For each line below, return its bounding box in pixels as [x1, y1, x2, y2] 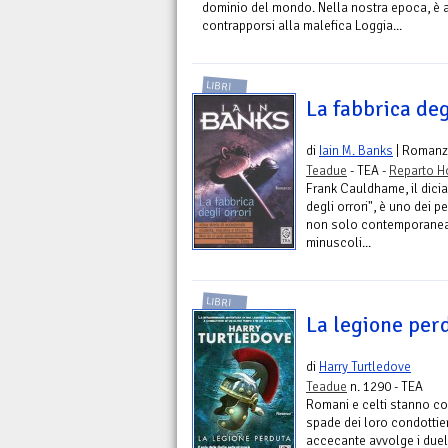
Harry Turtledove [319, 358, 411, 376]
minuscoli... [306, 233, 371, 251]
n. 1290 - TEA [347, 378, 423, 396]
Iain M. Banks [319, 141, 393, 159]
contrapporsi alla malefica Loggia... [202, 17, 402, 35]
